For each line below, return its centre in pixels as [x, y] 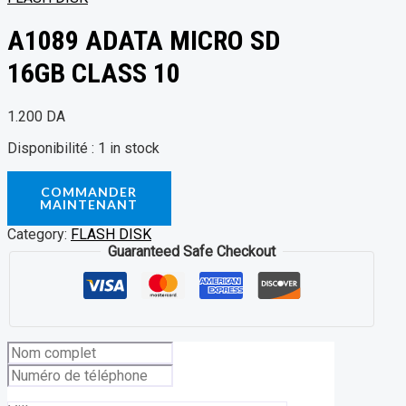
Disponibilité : [51, 149]
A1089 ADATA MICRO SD [144, 41]
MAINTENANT [89, 205]
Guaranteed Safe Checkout [192, 252]
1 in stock [129, 149]
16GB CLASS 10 [94, 73]
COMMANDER [89, 192]
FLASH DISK [111, 235]
